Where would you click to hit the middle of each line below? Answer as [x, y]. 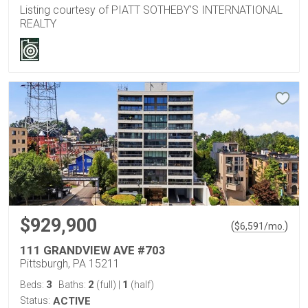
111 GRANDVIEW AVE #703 [93, 251]
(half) [141, 285]
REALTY [38, 24]
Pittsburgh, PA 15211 [70, 264]
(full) [106, 285]
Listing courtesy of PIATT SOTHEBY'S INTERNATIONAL [151, 10]
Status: [35, 301]
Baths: [73, 285]
